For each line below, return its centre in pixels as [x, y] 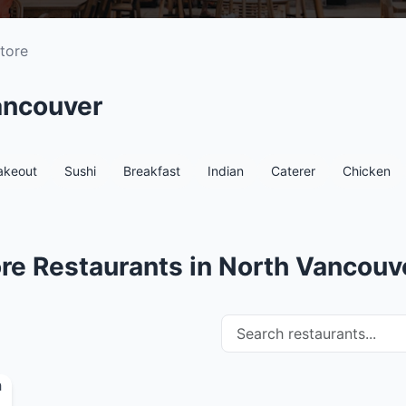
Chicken [367, 171]
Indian [226, 171]
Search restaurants [285, 324]
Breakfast [152, 171]
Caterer [293, 171]
